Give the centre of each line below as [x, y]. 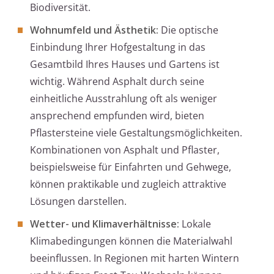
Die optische [188, 30]
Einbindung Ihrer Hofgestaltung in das [118, 47]
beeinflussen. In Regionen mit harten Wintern [135, 258]
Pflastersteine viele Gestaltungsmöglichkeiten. [136, 133]
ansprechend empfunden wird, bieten [117, 116]
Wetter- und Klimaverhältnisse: [105, 224]
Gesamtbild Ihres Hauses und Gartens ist [125, 65]
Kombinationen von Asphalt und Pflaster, [125, 150]
